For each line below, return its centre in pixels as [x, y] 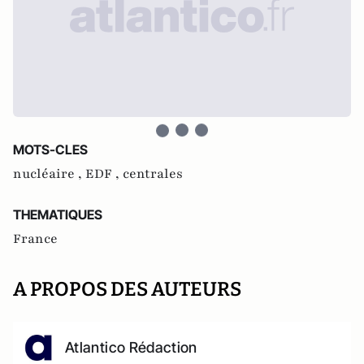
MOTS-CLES [50, 149]
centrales [153, 174]
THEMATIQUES [58, 214]
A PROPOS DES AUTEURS [127, 289]
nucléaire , [49, 174]
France [35, 239]
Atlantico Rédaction [131, 347]
